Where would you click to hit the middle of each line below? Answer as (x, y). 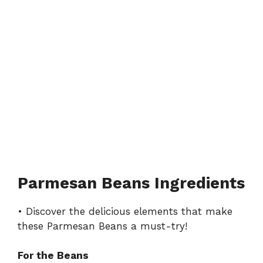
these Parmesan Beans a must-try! (102, 226)
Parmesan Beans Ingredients (131, 183)
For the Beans (53, 256)
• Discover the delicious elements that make (125, 211)
